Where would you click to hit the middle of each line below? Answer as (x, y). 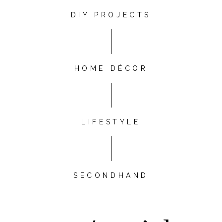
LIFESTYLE (111, 122)
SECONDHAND (111, 175)
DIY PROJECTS (111, 15)
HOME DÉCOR (111, 68)
